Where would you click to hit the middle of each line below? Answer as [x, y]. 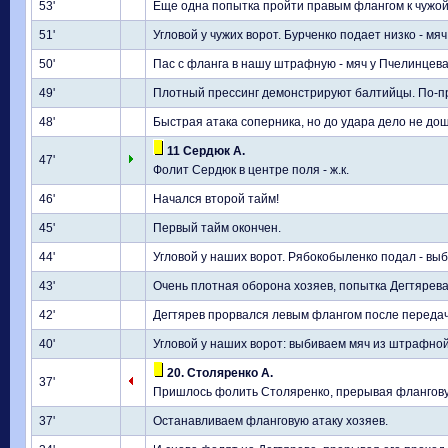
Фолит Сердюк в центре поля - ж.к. [251, 170]
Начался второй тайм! [216, 199]
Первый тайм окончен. [217, 228]
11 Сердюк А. [204, 151]
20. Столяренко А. [218, 373]
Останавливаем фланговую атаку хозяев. [270, 421]
